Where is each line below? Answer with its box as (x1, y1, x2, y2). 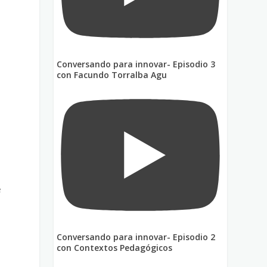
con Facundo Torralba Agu (57, 69, 167, 81)
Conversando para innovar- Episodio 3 (57, 58, 216, 70)
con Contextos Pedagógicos (57, 241, 173, 253)
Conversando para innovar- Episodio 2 (57, 231, 216, 243)
